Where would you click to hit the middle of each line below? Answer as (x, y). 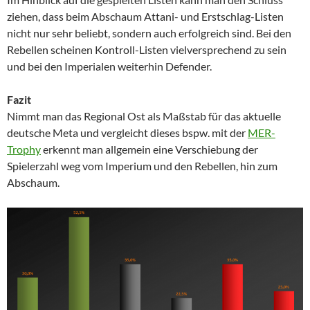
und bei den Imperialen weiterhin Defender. (109, 66)
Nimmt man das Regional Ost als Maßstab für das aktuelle (144, 116)
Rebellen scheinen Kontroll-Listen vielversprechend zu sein (147, 49)
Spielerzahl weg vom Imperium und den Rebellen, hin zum (142, 165)
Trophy (24, 149)
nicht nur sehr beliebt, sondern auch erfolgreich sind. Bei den (149, 33)
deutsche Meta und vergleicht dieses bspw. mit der (127, 132)
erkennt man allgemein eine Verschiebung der (149, 149)
